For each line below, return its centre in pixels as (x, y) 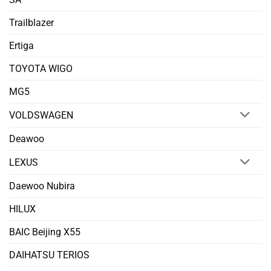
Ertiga (21, 46)
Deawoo (27, 139)
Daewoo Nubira (42, 186)
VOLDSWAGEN (41, 116)
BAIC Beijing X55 (45, 232)
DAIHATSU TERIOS (49, 255)
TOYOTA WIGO (41, 69)
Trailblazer (31, 23)
